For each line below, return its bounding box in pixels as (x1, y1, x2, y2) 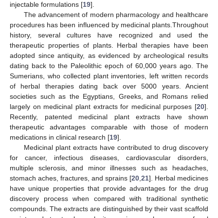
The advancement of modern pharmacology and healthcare (23, 10, 208, 18)
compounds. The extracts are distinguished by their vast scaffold (10, 204, 208, 213)
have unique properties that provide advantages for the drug (10, 184, 208, 192)
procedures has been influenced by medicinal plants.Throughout (10, 20, 208, 29)
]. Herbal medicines (149, 174, 208, 182)
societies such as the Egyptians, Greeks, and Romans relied (10, 92, 208, 100)
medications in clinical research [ (10, 133, 109, 141)
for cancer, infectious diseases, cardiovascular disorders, (10, 153, 208, 162)
